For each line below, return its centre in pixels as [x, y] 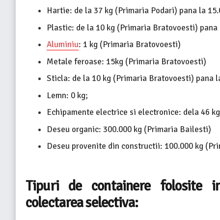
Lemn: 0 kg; [67, 95]
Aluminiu [62, 45]
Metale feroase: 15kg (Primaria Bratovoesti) [126, 61]
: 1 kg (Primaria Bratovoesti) [129, 45]
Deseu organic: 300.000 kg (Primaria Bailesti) [129, 129]
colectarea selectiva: [82, 203]
